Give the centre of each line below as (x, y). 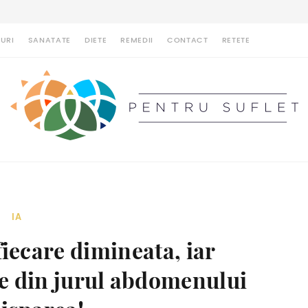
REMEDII (137, 40)
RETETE (236, 40)
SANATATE (49, 40)
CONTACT (188, 40)
